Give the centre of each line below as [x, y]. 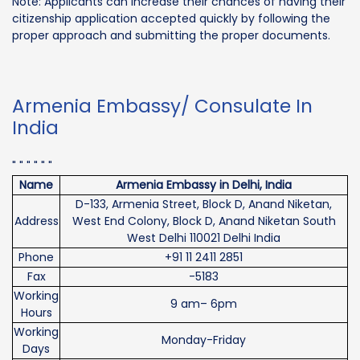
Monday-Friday [204, 340]
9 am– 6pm [204, 303]
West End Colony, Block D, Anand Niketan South [204, 221]
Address [36, 221]
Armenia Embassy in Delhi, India [204, 184]
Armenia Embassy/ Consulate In [162, 106]
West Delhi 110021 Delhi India [204, 237]
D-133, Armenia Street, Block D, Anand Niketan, [204, 204]
